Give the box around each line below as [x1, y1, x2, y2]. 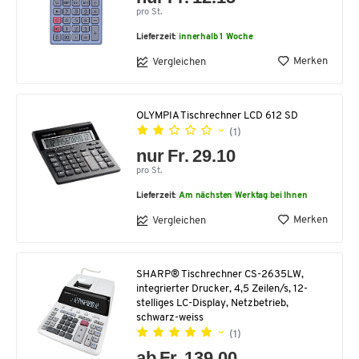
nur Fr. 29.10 [136, 146, 236, 167]
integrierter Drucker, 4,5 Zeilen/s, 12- [136, 284, 308, 295]
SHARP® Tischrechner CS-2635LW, [136, 269, 304, 280]
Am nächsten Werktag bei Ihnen [179, 192, 308, 201]
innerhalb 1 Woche [179, 33, 253, 42]
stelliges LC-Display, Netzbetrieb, [136, 298, 288, 309]
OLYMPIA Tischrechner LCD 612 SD [136, 111, 298, 122]
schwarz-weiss [136, 313, 204, 324]
